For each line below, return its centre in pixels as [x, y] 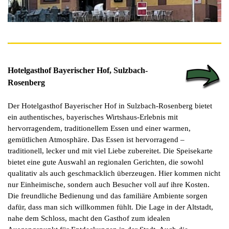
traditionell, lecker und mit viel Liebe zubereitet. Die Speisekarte [110, 151]
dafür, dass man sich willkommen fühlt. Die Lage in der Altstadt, [110, 207]
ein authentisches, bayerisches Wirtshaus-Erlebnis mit [93, 117]
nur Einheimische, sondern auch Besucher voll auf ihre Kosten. [109, 184]
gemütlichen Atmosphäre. [50, 139]
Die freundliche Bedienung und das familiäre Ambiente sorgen [108, 196]
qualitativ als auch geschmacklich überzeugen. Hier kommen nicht [114, 173]
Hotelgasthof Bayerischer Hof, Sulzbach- [78, 70]
